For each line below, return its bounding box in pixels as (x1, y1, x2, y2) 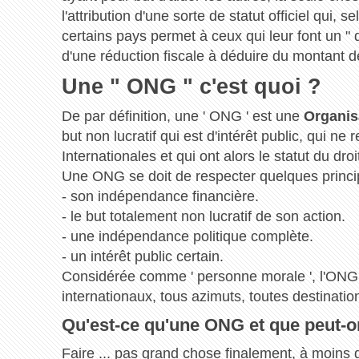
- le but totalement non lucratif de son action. (61, 208, 345, 224)
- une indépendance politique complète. (61, 228, 313, 244)
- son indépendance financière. (61, 188, 259, 204)
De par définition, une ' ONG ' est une (61, 107, 304, 124)
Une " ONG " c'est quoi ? (61, 74, 321, 99)
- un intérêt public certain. (61, 248, 224, 264)
